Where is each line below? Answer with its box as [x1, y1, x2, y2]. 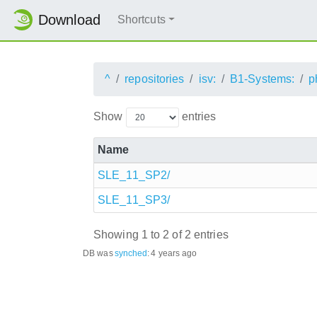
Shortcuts [117, 13, 166, 26]
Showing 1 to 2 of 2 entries [93, 229, 229, 241]
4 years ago [151, 248, 197, 258]
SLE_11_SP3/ [98, 193, 171, 206]
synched [114, 248, 148, 258]
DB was [83, 248, 113, 258]
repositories [125, 72, 185, 85]
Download [38, 12, 100, 28]
